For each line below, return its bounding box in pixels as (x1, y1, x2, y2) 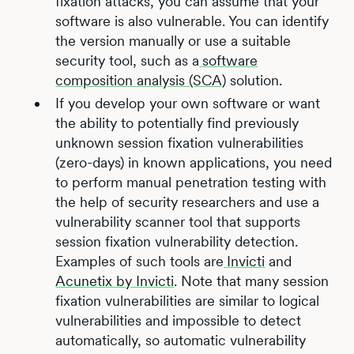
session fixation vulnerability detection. (55, 233, 299, 250)
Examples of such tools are (55, 253, 224, 269)
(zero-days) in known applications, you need (55, 154, 333, 171)
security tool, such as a (55, 52, 200, 69)
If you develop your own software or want (55, 95, 321, 111)
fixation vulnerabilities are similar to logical (55, 292, 320, 309)
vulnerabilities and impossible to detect (55, 312, 302, 329)
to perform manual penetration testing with (55, 174, 327, 190)
